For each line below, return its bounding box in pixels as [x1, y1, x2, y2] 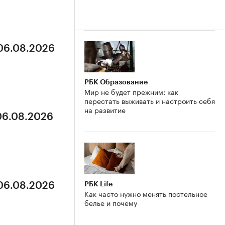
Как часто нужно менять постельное [84, 188, 207, 199]
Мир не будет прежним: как [84, 86, 178, 97]
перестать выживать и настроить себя [84, 95, 215, 106]
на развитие [84, 104, 126, 116]
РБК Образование [84, 78, 148, 86]
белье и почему [84, 197, 137, 208]
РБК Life [84, 180, 113, 188]
